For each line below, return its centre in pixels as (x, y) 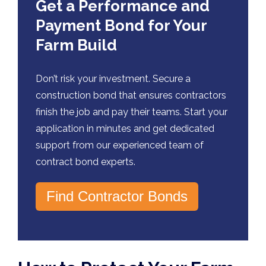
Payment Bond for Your (121, 25)
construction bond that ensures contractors (131, 95)
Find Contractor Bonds (117, 196)
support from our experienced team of (120, 145)
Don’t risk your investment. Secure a (113, 78)
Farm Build (76, 45)
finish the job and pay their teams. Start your (132, 112)
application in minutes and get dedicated (125, 128)
